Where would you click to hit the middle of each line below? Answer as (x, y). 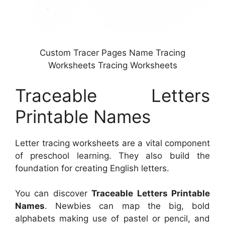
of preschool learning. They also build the (113, 155)
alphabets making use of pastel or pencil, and (113, 219)
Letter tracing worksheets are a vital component (113, 143)
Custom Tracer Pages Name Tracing (113, 53)
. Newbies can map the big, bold (127, 206)
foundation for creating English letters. (92, 168)
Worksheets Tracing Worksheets (113, 66)
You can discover (53, 194)
